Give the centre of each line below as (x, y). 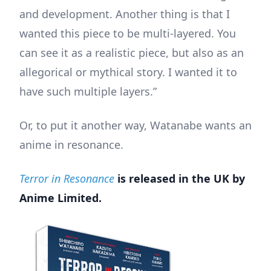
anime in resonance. (71, 144)
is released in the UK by (180, 178)
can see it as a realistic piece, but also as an (132, 52)
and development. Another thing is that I (125, 14)
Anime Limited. (60, 198)
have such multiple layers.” (88, 91)
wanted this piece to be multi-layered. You (128, 33)
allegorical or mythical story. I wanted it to (128, 72)
